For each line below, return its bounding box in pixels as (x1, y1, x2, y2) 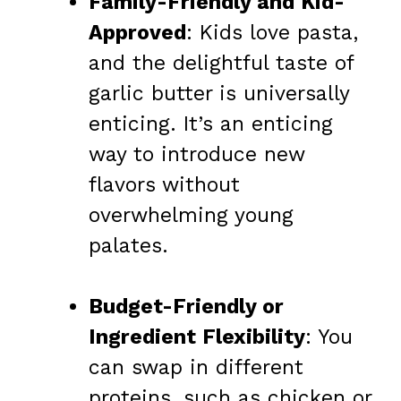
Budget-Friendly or (89, 294, 284, 320)
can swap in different (89, 355, 303, 380)
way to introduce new (89, 141, 304, 166)
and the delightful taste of (89, 50, 354, 75)
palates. (89, 233, 168, 258)
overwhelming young (89, 202, 294, 227)
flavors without (89, 172, 240, 197)
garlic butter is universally (89, 81, 349, 106)
